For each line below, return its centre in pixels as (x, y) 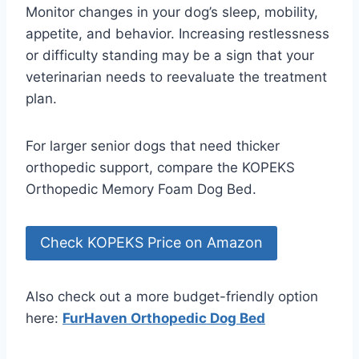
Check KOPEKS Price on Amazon (151, 243)
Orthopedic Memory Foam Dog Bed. (141, 190)
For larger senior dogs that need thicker (153, 146)
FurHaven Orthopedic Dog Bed (164, 318)
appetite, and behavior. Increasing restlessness (177, 34)
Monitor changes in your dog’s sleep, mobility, (172, 12)
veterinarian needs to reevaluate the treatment (176, 77)
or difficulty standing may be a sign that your (170, 56)
